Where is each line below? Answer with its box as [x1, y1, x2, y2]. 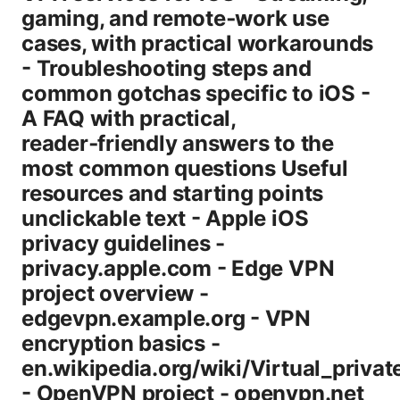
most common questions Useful [21, 155, 348, 182]
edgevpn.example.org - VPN [21, 305, 311, 332]
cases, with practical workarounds [21, 30, 374, 57]
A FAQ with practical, [21, 105, 236, 132]
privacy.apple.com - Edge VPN [21, 255, 335, 282]
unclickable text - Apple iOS [21, 205, 309, 232]
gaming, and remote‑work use [21, 5, 329, 32]
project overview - [21, 280, 209, 307]
